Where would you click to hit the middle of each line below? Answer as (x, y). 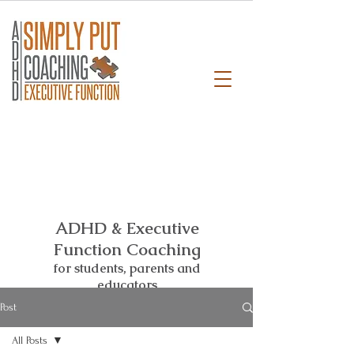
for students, (91, 268)
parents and (165, 268)
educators (127, 285)
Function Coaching (127, 249)
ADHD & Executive (127, 228)
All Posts (30, 340)
